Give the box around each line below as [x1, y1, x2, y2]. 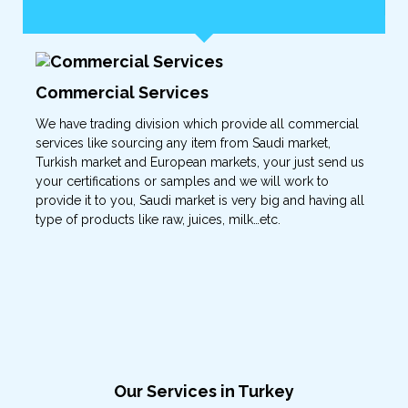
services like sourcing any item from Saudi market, [36, 136, 331, 150]
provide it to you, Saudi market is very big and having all [36, 193, 364, 208]
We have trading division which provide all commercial [36, 117, 359, 131]
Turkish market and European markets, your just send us [36, 155, 364, 169]
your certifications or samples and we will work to [36, 174, 329, 189]
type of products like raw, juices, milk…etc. [36, 212, 280, 227]
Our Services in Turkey [114, 382, 294, 401]
